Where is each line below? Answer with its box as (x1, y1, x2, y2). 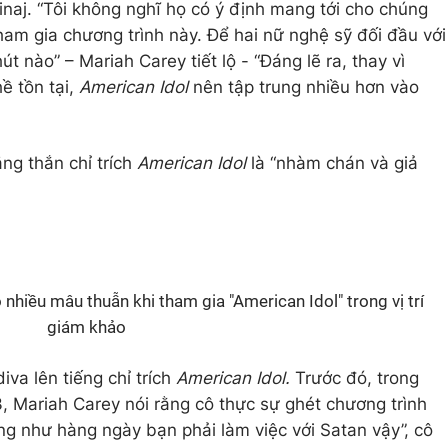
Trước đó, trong (290, 368, 419, 388)
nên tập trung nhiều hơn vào (193, 77, 419, 97)
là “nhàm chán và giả (251, 153, 418, 173)
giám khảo (46, 317, 126, 337)
